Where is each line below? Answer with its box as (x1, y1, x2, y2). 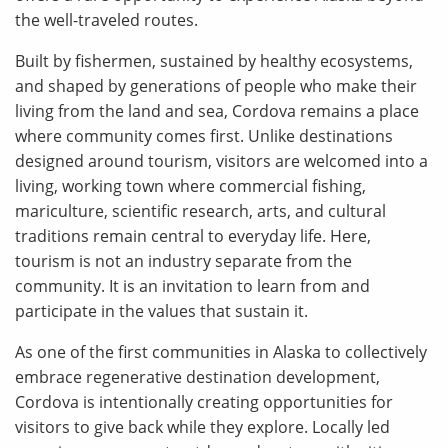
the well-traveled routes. (15, 9, 198, 31)
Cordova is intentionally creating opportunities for (15, 391, 393, 413)
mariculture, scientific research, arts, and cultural (15, 200, 386, 222)
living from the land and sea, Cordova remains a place (15, 100, 419, 122)
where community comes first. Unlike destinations (15, 125, 393, 147)
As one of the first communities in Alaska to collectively (15, 341, 427, 363)
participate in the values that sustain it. (15, 300, 308, 322)
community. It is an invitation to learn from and (15, 275, 370, 297)
